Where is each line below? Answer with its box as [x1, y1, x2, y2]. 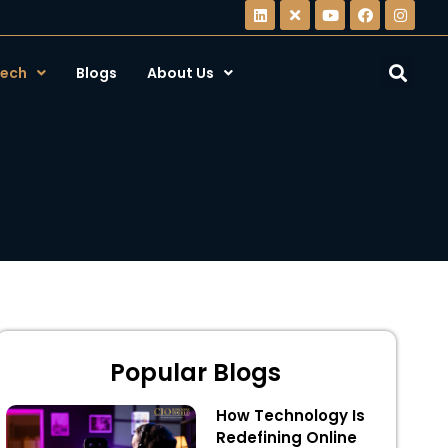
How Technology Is [215, 405, 365, 426]
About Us [146, 63, 214, 83]
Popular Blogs [110, 356, 282, 389]
